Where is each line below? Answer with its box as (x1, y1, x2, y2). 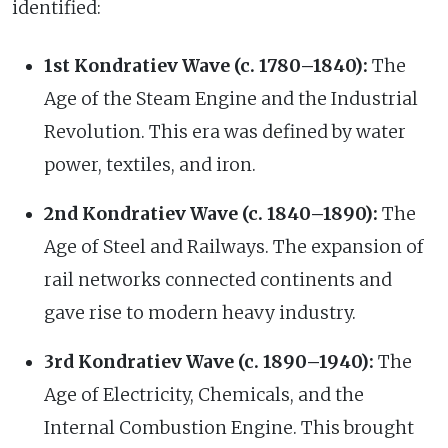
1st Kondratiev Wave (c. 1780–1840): (44, 54, 368, 77)
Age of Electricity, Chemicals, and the (44, 383, 364, 406)
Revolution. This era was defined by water (44, 120, 406, 143)
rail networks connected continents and (44, 268, 392, 291)
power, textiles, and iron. (44, 153, 256, 176)
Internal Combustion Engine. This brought (44, 416, 414, 439)
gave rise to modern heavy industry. (44, 301, 356, 324)
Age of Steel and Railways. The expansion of (44, 235, 424, 258)
